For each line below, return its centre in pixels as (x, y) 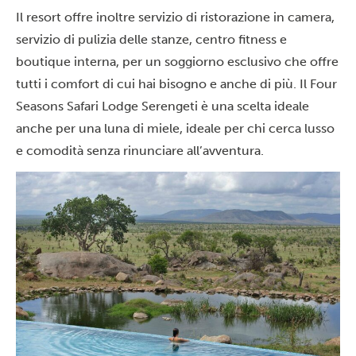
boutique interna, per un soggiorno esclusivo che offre (177, 62)
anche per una (60, 128)
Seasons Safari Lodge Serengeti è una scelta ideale (163, 106)
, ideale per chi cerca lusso (257, 128)
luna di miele (142, 128)
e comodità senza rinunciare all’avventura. (140, 151)
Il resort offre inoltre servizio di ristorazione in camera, (175, 17)
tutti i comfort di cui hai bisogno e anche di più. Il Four (176, 84)
